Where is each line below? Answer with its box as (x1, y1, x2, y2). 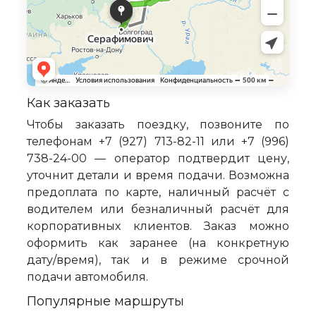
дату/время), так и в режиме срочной (27, 253, 289, 267)
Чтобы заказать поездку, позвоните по (27, 118, 289, 132)
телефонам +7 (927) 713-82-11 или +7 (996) (27, 135, 289, 149)
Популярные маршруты (27, 293, 184, 310)
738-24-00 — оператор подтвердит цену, (27, 152, 289, 166)
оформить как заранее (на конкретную (27, 236, 289, 250)
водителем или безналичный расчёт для (27, 202, 289, 217)
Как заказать (27, 95, 110, 111)
